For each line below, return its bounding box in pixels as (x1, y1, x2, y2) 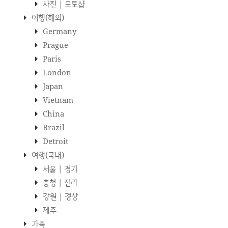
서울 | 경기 (41, 163, 77, 174)
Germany (41, 25, 76, 36)
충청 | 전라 (41, 177, 78, 187)
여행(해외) (30, 12, 64, 22)
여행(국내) (30, 149, 64, 160)
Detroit (41, 135, 68, 146)
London (41, 67, 71, 77)
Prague (41, 39, 68, 50)
